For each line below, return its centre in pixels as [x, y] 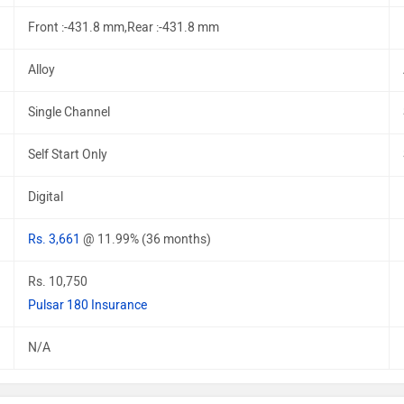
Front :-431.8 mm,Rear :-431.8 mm [124, 28]
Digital [46, 197]
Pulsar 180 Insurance [87, 305]
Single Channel [69, 112]
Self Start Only [68, 155]
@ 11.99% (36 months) [147, 239]
